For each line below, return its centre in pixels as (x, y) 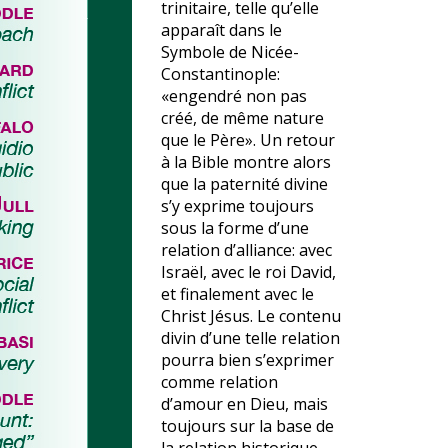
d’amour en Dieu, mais (244, 404)
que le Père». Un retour (248, 140)
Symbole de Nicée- (230, 52)
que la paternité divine (244, 184)
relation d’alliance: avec (246, 250)
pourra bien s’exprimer (247, 360)
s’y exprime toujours (237, 206)
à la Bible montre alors (246, 162)
